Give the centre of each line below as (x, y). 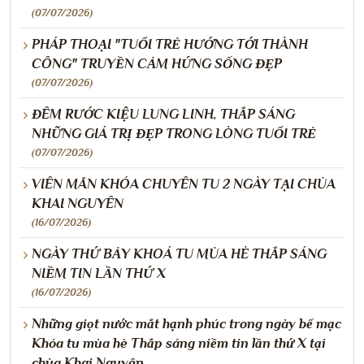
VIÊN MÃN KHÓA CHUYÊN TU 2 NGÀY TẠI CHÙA (184, 184)
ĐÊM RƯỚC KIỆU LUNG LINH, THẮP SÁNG (163, 114)
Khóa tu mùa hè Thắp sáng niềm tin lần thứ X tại (179, 343)
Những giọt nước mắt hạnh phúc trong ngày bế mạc (186, 323)
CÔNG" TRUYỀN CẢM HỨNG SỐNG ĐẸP (157, 63)
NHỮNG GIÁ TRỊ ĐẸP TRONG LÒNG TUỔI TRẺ (174, 133)
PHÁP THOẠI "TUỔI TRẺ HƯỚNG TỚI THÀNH (170, 44)
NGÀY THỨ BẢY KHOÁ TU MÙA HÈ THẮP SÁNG (179, 253)
